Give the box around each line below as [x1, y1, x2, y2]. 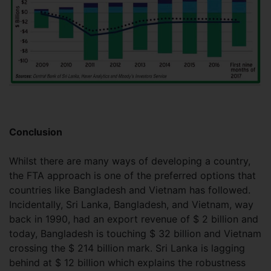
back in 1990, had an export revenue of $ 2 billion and [9, 212, 258, 225]
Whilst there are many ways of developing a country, [9, 154, 250, 167]
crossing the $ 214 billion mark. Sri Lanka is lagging [9, 241, 245, 254]
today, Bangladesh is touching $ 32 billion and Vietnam [9, 227, 261, 240]
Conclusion [9, 125, 62, 138]
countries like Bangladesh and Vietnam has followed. [9, 183, 250, 196]
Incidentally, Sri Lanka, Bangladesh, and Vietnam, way [9, 198, 253, 211]
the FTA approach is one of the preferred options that [9, 169, 256, 181]
